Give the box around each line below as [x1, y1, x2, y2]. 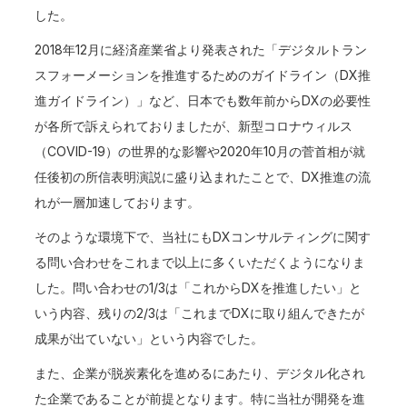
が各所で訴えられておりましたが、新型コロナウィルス [35, 118, 353, 134]
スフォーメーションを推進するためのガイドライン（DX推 [35, 67, 372, 83]
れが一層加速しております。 [35, 194, 201, 210]
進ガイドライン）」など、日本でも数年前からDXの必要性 [35, 93, 372, 108]
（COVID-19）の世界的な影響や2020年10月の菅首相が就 [35, 144, 366, 159]
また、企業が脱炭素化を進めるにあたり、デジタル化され [35, 365, 366, 381]
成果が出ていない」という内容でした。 [35, 331, 264, 346]
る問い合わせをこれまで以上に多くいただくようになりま [35, 254, 366, 270]
